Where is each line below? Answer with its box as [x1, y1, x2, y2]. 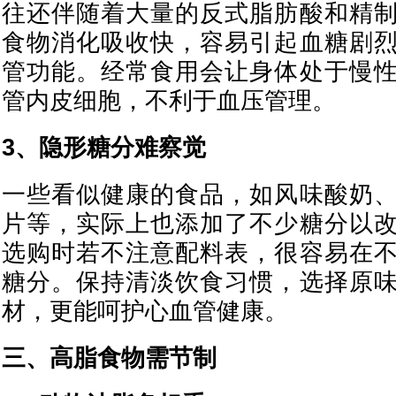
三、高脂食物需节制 [2, 345, 217, 371]
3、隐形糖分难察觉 [2, 134, 206, 161]
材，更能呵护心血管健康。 [2, 298, 288, 324]
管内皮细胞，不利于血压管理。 [2, 88, 336, 114]
